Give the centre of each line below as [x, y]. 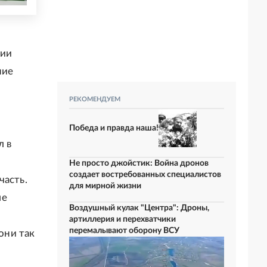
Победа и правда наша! [114, 128]
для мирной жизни [105, 186]
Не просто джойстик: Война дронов [139, 163]
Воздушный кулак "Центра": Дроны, [139, 208]
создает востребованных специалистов [145, 175]
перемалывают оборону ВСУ [124, 231]
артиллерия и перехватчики [122, 219]
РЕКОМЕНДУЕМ [95, 99]
